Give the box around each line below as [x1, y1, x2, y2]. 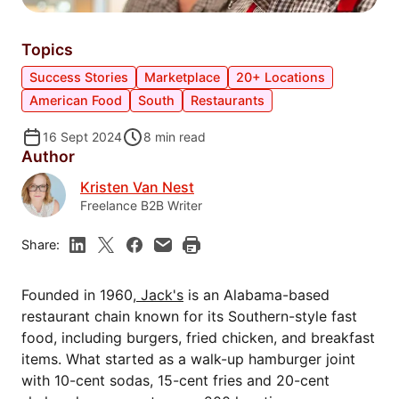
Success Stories [29, 69, 128, 85]
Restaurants [191, 93, 265, 109]
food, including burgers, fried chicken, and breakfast [21, 329, 375, 347]
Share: [21, 237, 60, 253]
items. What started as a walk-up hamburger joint [21, 350, 355, 369]
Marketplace [144, 69, 220, 85]
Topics [21, 40, 73, 60]
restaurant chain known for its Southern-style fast [21, 307, 357, 326]
